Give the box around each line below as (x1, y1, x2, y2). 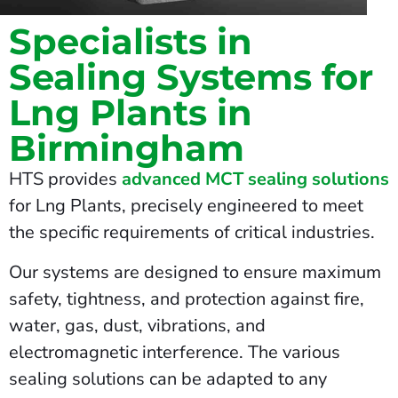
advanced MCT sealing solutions (122, 167, 389, 192)
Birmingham (9, 126, 244, 171)
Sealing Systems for (9, 55, 373, 99)
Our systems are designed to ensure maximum (9, 259, 381, 284)
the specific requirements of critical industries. (9, 220, 375, 245)
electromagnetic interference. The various (9, 339, 340, 364)
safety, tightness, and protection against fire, (9, 286, 364, 311)
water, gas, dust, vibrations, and (9, 313, 266, 338)
